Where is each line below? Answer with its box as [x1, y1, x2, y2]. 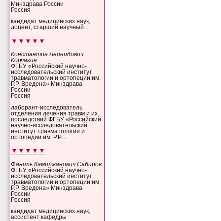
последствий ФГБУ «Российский [11, 116, 102, 122]
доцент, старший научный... [11, 24, 89, 31]
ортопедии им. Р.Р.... [11, 134, 67, 140]
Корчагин [11, 57, 37, 64]
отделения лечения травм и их [11, 110, 98, 116]
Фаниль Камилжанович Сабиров [11, 161, 102, 167]
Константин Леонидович [11, 51, 84, 58]
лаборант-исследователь [11, 104, 83, 110]
